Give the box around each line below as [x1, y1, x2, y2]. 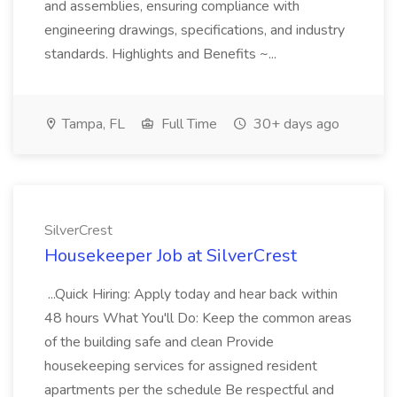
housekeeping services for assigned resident [44, 356, 317, 376]
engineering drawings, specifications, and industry [44, 20, 345, 40]
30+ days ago [250, 114, 339, 134]
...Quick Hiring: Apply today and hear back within [44, 284, 338, 304]
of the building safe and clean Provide [44, 332, 274, 352]
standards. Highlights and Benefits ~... [44, 44, 280, 64]
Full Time [158, 114, 217, 134]
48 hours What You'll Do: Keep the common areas [44, 308, 352, 328]
